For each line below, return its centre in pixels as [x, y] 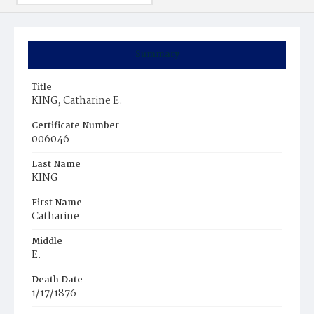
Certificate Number [75, 126]
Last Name [56, 164]
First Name [57, 203]
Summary [157, 54]
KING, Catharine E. [77, 101]
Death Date [57, 280]
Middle [47, 241]
